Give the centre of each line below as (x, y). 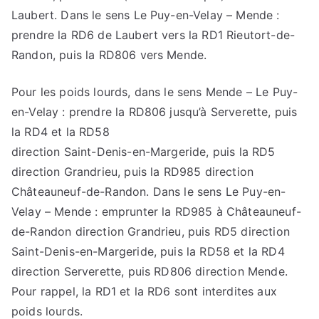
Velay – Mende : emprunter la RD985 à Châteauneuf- (156, 212)
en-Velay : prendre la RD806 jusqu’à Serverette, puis (155, 112)
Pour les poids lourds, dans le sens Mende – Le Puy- (155, 92)
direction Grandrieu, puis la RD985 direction (133, 172)
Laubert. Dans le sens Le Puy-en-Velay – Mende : (146, 15)
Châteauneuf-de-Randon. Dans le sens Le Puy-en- (149, 192)
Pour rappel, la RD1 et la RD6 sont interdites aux (144, 292)
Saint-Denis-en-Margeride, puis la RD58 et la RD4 (148, 252)
